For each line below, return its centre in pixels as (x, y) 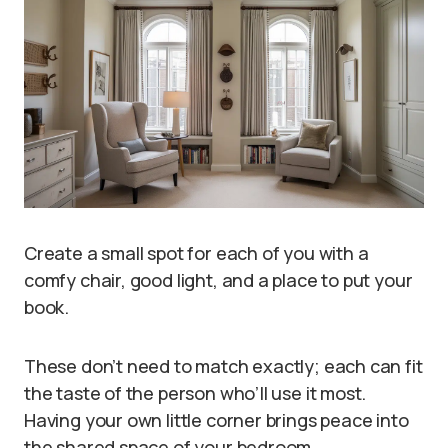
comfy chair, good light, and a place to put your (218, 280)
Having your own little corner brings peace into (216, 420)
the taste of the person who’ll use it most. (195, 393)
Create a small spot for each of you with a (196, 253)
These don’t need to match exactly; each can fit (223, 366)
